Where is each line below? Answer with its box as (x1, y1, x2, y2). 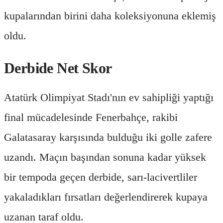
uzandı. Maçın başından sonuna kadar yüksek (4, 150, 206, 163)
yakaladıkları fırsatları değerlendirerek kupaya (4, 190, 208, 203)
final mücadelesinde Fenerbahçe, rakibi (4, 111, 178, 123)
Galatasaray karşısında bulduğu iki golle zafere (4, 130, 212, 143)
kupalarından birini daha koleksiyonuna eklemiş (4, 9, 216, 22)
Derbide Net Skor (4, 59, 112, 76)
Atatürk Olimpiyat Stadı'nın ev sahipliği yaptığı (4, 91, 214, 104)
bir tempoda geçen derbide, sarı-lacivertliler (4, 170, 197, 183)
